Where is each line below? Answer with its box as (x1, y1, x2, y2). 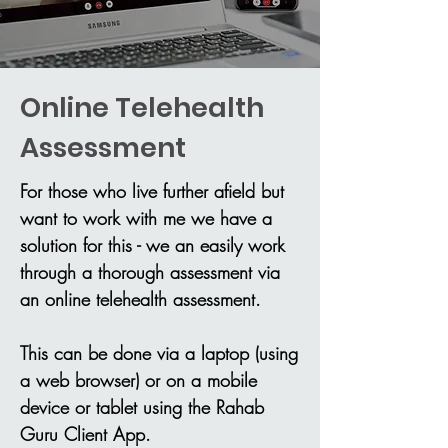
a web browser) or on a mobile (20, 367, 257, 392)
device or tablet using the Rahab (20, 394, 264, 419)
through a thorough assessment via (20, 259, 280, 284)
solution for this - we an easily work (20, 232, 285, 257)
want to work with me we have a (20, 205, 272, 230)
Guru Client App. (20, 421, 151, 446)
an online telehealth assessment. (20, 286, 267, 311)
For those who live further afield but (20, 178, 284, 203)
